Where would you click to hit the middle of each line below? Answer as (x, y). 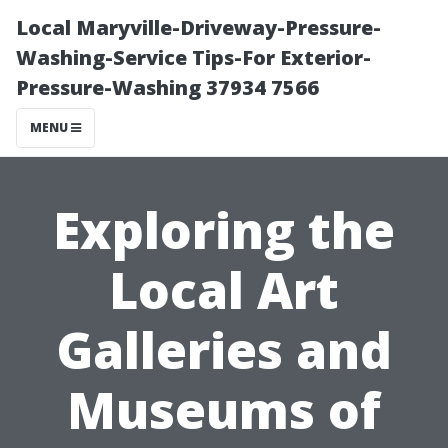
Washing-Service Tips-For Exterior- (193, 57)
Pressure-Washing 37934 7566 (167, 87)
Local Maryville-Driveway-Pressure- (198, 27)
